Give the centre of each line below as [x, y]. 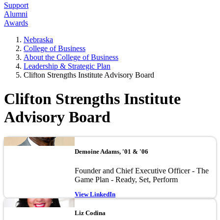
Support [16, 5]
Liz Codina [90, 213]
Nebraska [38, 40]
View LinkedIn [95, 194]
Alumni [16, 14]
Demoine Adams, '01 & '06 [111, 152]
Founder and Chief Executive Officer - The [142, 171]
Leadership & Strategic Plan [67, 66]
